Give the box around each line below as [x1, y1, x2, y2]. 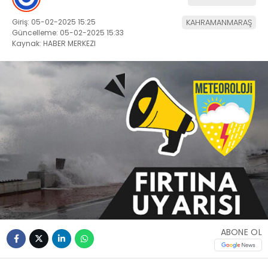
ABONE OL [220, 226, 262, 238]
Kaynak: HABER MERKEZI [12, 38, 96, 48]
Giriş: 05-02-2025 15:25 [12, 16, 96, 27]
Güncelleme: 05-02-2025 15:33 [12, 27, 124, 38]
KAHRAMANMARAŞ [186, 16, 252, 28]
